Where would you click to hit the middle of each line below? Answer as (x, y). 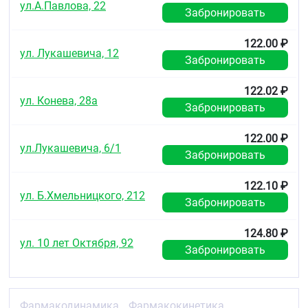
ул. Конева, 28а (59, 101)
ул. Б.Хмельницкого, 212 (82, 196)
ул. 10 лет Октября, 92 (77, 243)
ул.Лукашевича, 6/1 (70, 148)
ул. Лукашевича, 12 (69, 53)
